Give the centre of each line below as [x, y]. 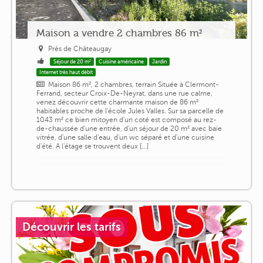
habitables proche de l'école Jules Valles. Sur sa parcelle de [130, 111]
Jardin [160, 61]
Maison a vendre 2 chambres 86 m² [119, 33]
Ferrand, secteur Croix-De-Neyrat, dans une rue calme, [124, 93]
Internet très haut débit [66, 72]
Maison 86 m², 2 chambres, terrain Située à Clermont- [134, 84]
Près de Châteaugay [80, 48]
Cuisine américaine [122, 61]
